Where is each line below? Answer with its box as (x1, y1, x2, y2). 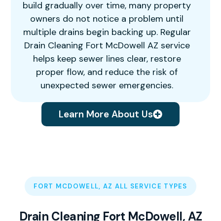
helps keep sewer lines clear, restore (33, 53, 181, 65)
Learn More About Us (59, 108, 153, 121)
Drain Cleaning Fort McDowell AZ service (24, 39, 190, 52)
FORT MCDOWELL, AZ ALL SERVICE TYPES (34, 182, 187, 191)
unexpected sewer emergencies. (40, 79, 173, 92)
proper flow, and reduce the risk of (36, 66, 178, 78)
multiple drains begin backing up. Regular (23, 26, 191, 38)
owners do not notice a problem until (30, 13, 184, 25)
